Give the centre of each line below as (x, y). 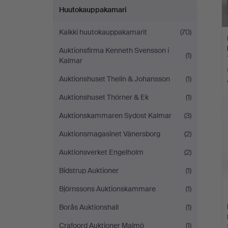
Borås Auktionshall (89, 207)
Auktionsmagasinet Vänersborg (110, 134)
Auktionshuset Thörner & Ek (104, 97)
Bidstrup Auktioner (89, 170)
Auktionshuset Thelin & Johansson (115, 79)
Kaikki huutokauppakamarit (103, 32)
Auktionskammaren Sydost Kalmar (115, 116)
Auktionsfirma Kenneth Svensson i (114, 50)
